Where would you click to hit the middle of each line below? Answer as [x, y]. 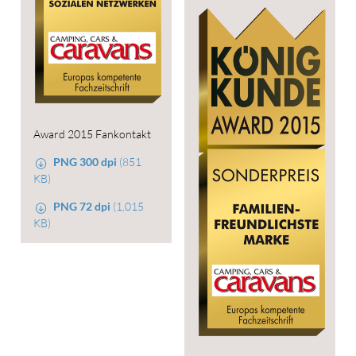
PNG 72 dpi [82, 207]
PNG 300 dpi [85, 162]
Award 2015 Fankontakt [92, 134]
